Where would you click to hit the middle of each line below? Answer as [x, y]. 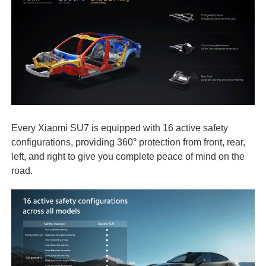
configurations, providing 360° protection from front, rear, [128, 142]
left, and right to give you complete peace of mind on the [128, 156]
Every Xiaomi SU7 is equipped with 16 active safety [119, 127]
